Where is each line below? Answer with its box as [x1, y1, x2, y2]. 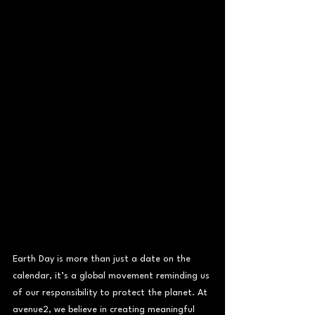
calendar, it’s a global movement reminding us [13, 271, 212, 281]
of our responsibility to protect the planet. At [13, 288, 210, 297]
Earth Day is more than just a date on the [13, 254, 193, 264]
